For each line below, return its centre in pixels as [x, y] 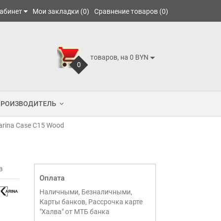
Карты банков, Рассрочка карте [91, 202]
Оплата [52, 178]
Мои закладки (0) [61, 11]
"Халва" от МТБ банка [74, 212]
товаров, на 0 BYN [119, 57]
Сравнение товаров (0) [131, 11]
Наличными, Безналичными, [86, 192]
